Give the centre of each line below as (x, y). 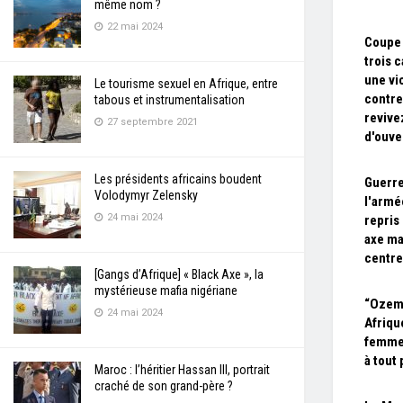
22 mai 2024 (134, 27)
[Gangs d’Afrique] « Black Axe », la (179, 274)
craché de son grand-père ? (164, 386)
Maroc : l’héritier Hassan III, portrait (182, 370)
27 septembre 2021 (151, 122)
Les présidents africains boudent (178, 179)
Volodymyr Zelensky (146, 195)
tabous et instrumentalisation (170, 100)
